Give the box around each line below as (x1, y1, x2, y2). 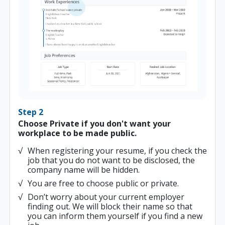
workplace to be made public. (18, 127, 137, 139)
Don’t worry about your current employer (28, 191, 184, 202)
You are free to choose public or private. (28, 177, 179, 189)
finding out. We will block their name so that (28, 200, 192, 212)
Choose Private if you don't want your (18, 118, 171, 129)
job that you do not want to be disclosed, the (28, 154, 195, 166)
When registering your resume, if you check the (28, 145, 207, 156)
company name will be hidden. (28, 164, 140, 175)
